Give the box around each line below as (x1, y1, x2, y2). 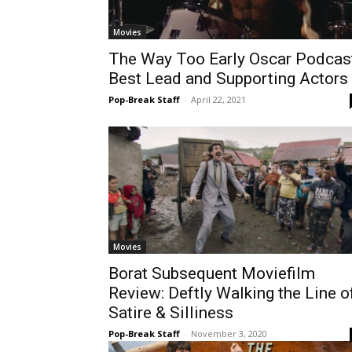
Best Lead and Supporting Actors (108, 68, 348, 88)
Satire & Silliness (108, 302, 233, 322)
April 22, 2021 (191, 93, 246, 105)
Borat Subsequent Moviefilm (108, 263, 315, 283)
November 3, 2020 (191, 327, 267, 339)
